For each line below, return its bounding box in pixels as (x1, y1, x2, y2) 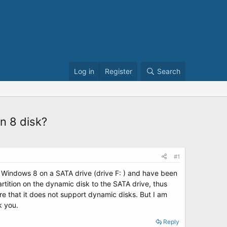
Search (157, 67, 180, 75)
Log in (74, 67, 94, 75)
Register (105, 67, 132, 75)
